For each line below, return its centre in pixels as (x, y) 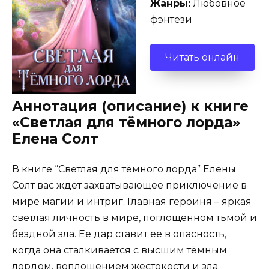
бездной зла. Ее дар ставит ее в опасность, (119, 234)
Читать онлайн (202, 57)
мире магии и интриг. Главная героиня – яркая (132, 202)
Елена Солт (55, 139)
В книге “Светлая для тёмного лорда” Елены (124, 169)
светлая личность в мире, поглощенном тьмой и (134, 218)
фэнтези (171, 19)
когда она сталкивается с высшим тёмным (119, 250)
